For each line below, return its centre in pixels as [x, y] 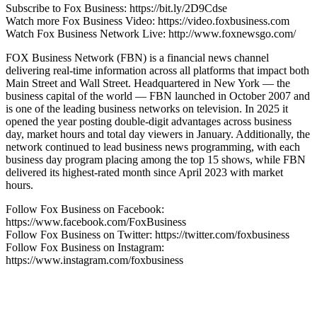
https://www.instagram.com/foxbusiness [94, 260]
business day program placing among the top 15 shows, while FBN [156, 159]
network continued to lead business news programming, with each [153, 146]
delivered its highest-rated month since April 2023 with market [144, 172]
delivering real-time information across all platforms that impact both [157, 70]
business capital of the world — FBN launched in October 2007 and [158, 96]
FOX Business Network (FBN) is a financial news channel [137, 57]
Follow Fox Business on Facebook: [85, 209]
